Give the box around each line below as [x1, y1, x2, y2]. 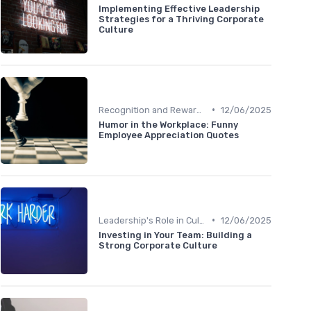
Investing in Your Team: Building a [99, 229, 252, 240]
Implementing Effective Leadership [99, 3, 260, 15]
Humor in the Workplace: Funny [99, 119, 238, 130]
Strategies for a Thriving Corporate [99, 14, 264, 25]
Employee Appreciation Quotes [99, 129, 239, 140]
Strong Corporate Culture [99, 239, 217, 251]
